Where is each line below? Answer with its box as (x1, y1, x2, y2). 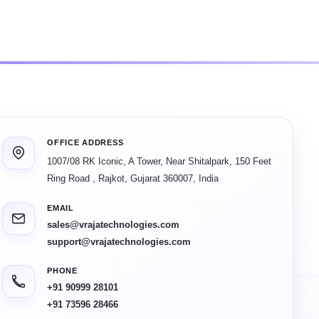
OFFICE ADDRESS (47, 137, 124, 147)
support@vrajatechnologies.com (47, 236, 192, 247)
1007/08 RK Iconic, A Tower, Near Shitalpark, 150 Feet (47, 155, 272, 167)
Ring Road (47, 172, 93, 184)
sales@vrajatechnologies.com (47, 219, 180, 230)
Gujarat (130, 172, 161, 184)
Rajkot (98, 172, 125, 184)
